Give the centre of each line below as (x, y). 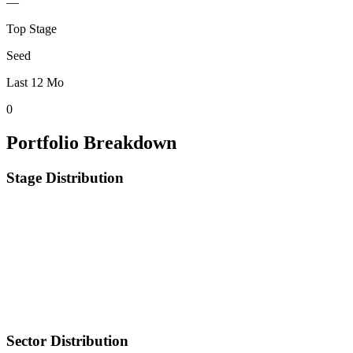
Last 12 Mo (35, 82)
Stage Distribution (65, 177)
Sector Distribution (67, 341)
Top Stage (32, 28)
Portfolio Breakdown (91, 142)
